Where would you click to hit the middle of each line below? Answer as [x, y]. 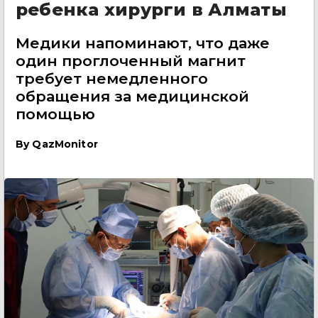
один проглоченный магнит [131, 61]
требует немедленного [112, 78]
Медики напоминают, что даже [143, 43]
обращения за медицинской [132, 96]
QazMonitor [65, 144]
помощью [55, 114]
